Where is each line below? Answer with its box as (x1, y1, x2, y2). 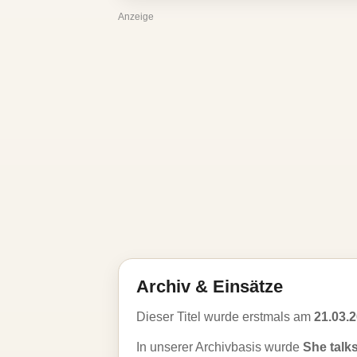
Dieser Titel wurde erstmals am (136, 310, 314, 324)
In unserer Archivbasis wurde (136, 340, 303, 354)
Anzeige (118, 11, 154, 22)
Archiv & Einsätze (136, 277, 283, 296)
